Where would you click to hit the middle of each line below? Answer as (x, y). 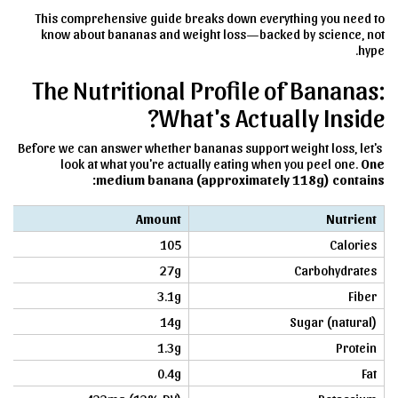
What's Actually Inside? (272, 116)
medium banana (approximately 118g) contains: (240, 179)
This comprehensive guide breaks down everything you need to (210, 17)
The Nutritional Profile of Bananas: (209, 88)
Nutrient (351, 218)
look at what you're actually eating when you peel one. (211, 163)
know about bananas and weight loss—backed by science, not (213, 33)
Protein (356, 347)
